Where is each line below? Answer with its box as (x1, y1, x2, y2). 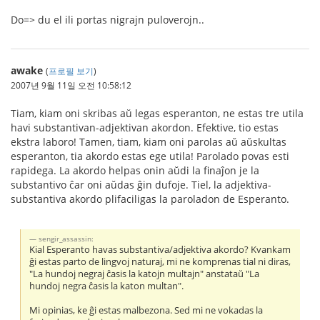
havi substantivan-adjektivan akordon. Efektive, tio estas (11, 120, 279, 134)
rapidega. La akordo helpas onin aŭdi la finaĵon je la (11, 163, 259, 177)
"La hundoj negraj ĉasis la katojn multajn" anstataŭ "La (29, 268, 260, 281)
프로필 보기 (49, 64, 94, 76)
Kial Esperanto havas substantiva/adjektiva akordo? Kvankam (29, 244, 291, 256)
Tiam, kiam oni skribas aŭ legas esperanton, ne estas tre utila (11, 106, 304, 120)
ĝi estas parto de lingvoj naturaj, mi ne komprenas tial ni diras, (29, 256, 291, 269)
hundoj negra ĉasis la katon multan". (29, 280, 184, 293)
